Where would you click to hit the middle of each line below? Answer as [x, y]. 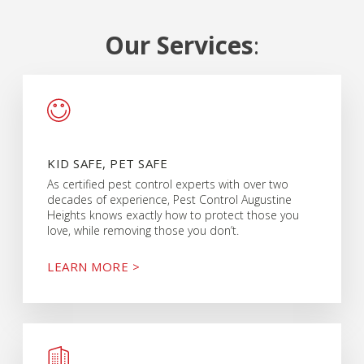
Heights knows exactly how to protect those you [173, 215]
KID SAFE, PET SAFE [108, 164]
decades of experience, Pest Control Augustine [170, 200]
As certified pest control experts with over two [168, 184]
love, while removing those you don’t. [143, 231]
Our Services [179, 45]
